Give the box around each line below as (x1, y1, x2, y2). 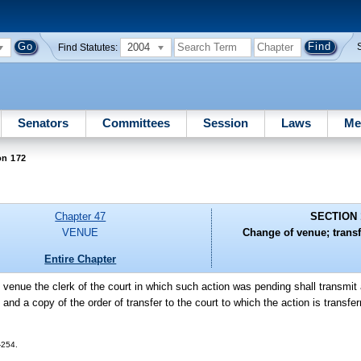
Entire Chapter (44, 252, 117, 265)
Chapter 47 (55, 210, 106, 223)
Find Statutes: (58, 42, 118, 52)
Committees (102, 115, 170, 130)
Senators (18, 115, 69, 130)
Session (202, 115, 248, 130)
